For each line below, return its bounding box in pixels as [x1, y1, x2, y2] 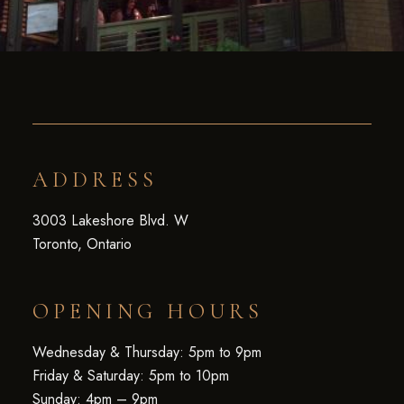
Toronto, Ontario [32, 234, 132, 254]
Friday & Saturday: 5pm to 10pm [32, 365, 229, 386]
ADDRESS [32, 167, 158, 193]
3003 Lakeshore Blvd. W [32, 210, 188, 231]
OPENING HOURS [32, 298, 263, 325]
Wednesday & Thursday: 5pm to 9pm [32, 342, 262, 363]
